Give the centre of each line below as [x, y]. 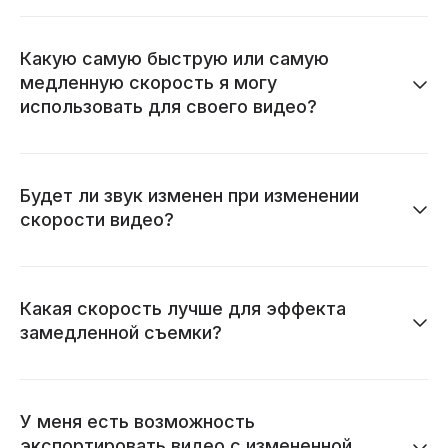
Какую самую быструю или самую [174, 58]
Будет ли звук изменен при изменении [189, 195]
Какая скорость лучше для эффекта [183, 308]
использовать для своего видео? [168, 106]
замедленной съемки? [121, 332]
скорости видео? [97, 219]
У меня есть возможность [137, 421]
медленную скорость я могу [148, 82]
